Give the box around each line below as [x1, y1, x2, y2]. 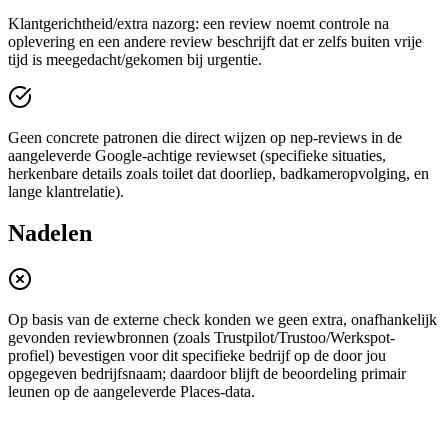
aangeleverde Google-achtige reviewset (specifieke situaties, [8, 146, 386, 164]
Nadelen [8, 220, 92, 247]
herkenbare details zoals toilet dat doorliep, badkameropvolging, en [8, 164, 429, 182]
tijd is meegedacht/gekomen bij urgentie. [8, 50, 262, 68]
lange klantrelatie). [8, 182, 124, 200]
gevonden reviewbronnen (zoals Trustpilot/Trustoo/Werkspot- [8, 329, 395, 347]
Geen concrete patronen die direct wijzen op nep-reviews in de [8, 128, 402, 146]
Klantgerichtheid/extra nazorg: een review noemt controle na [8, 14, 389, 32]
